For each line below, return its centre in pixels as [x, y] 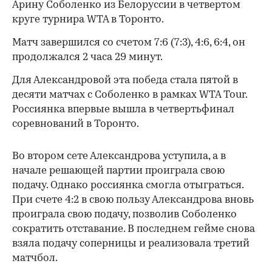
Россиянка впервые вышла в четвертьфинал [123, 110]
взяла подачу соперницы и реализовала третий [131, 244]
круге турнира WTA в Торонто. [88, 20]
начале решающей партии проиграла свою [118, 171]
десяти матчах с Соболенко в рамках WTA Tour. [130, 95]
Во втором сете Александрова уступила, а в [119, 157]
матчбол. [35, 259]
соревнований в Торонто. [76, 124]
